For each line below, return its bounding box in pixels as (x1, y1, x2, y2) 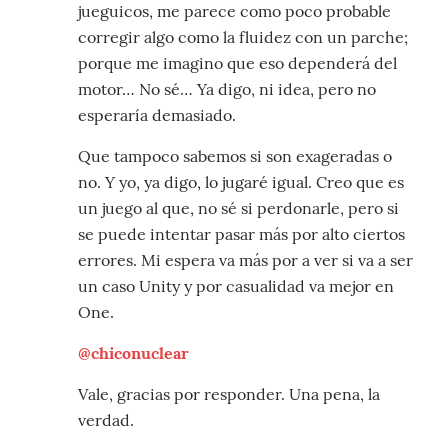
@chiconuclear (78, 343, 189, 364)
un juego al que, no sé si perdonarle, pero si (78, 198, 399, 219)
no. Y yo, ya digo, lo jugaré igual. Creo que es (78, 172, 404, 193)
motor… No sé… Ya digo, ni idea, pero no (78, 79, 376, 100)
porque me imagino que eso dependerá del (78, 53, 397, 74)
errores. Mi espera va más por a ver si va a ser (78, 250, 413, 271)
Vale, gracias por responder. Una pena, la (78, 384, 380, 405)
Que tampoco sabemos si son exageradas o (78, 146, 392, 167)
